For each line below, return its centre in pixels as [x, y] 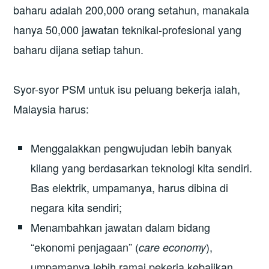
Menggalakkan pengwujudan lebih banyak [131, 148]
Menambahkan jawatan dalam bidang [121, 227]
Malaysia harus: [51, 108]
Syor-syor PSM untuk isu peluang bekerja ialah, [127, 89]
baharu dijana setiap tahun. [79, 50]
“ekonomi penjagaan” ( [85, 247]
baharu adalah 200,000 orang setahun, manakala [131, 10]
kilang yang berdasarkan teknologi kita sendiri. [142, 168]
